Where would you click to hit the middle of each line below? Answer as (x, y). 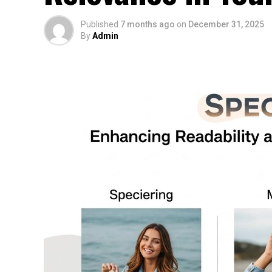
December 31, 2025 (226, 24)
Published (100, 24)
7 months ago (148, 24)
